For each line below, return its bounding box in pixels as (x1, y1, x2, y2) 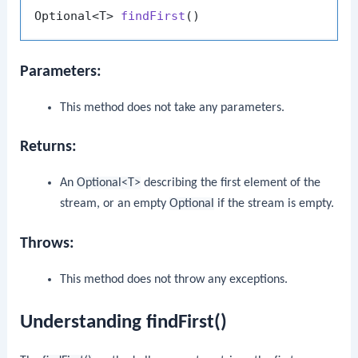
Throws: (20, 235, 75, 252)
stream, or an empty (59, 197, 169, 211)
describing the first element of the (140, 177, 320, 190)
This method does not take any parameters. (59, 101, 284, 114)
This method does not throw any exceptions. (59, 272, 288, 286)
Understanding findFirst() (20, 312, 228, 332)
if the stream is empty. (213, 197, 334, 211)
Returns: (20, 139, 78, 156)
